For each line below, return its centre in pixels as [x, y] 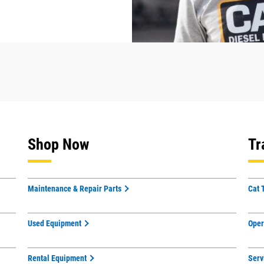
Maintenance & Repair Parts [75, 189]
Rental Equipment [57, 258]
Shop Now [59, 144]
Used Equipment [55, 223]
